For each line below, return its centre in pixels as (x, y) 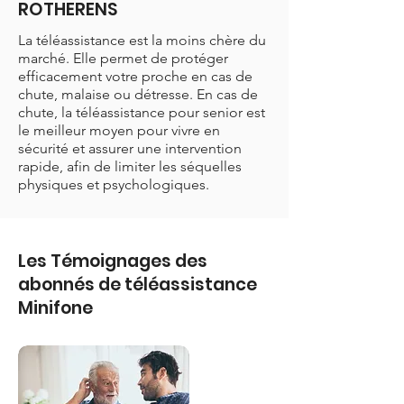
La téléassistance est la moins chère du (142, 40)
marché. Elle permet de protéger (123, 58)
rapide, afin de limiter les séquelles (130, 166)
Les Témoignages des (113, 261)
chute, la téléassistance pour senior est (142, 112)
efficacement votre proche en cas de (135, 76)
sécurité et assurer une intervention (130, 148)
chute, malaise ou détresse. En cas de (138, 94)
